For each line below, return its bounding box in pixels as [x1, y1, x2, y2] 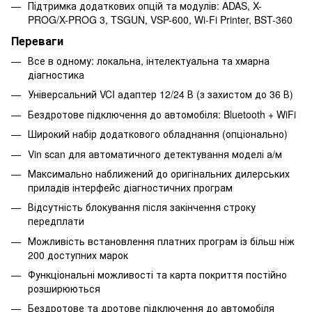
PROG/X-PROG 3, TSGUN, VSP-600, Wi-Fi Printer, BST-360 [28, 13, 292, 27]
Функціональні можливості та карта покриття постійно [28, 267, 287, 282]
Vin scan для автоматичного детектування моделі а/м [28, 146, 282, 161]
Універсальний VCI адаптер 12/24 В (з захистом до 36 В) [28, 87, 293, 102]
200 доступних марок [28, 247, 128, 262]
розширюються [28, 281, 100, 296]
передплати [28, 214, 84, 228]
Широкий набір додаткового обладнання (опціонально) [28, 127, 288, 141]
